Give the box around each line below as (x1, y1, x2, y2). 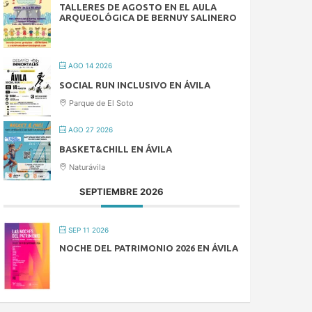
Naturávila (67, 162, 106, 172)
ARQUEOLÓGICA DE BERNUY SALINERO (59, 12, 237, 22)
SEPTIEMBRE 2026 (79, 185, 164, 197)
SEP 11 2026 (66, 225, 109, 234)
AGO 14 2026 (66, 61, 113, 70)
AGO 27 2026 (66, 125, 114, 134)
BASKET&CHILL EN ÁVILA (59, 143, 173, 154)
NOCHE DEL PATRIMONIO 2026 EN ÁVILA (59, 242, 239, 253)
